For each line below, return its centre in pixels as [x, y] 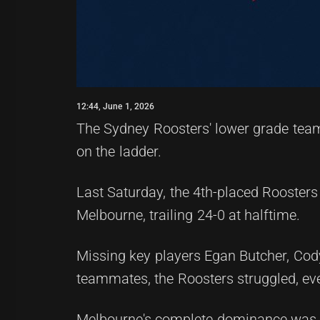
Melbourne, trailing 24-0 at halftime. [189, 215]
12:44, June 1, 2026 [115, 106]
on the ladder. [119, 151]
